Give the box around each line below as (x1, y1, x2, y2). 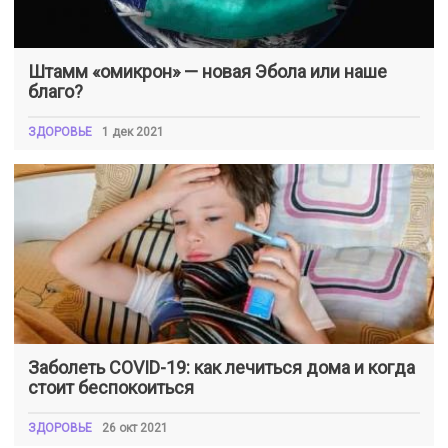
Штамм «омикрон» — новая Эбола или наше (28, 60, 387, 82)
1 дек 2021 (102, 124, 164, 139)
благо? (28, 80, 83, 102)
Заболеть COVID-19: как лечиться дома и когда (28, 356, 415, 378)
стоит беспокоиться (28, 376, 194, 398)
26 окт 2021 (102, 420, 168, 435)
